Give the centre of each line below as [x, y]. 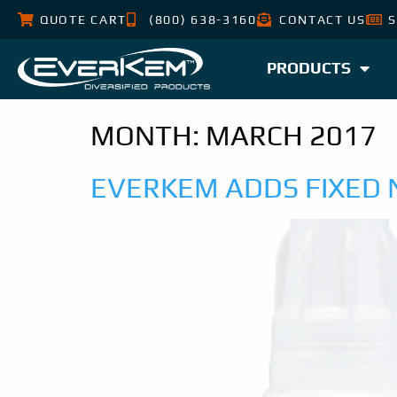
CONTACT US [322, 19]
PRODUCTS [308, 68]
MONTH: [148, 135]
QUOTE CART [83, 19]
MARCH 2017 [291, 135]
